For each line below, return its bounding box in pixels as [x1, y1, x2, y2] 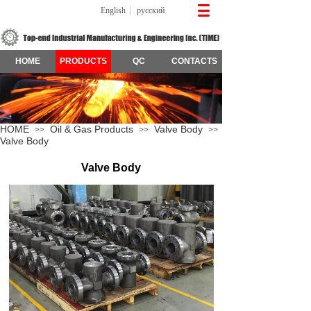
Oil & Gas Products [50, 124, 133, 135]
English [100, 6, 126, 15]
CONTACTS [171, 56, 217, 66]
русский [136, 6, 165, 15]
